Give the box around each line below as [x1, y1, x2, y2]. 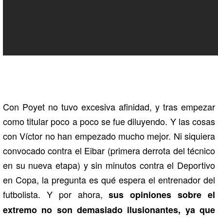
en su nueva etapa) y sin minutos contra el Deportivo [3, 159, 215, 172]
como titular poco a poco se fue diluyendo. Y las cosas [3, 115, 215, 128]
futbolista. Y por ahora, [3, 188, 109, 201]
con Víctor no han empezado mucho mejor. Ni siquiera [3, 129, 215, 143]
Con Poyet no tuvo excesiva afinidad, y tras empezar [3, 100, 215, 113]
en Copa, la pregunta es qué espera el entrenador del [3, 173, 215, 186]
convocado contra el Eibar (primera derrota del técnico [3, 144, 215, 157]
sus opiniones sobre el [109, 188, 216, 201]
